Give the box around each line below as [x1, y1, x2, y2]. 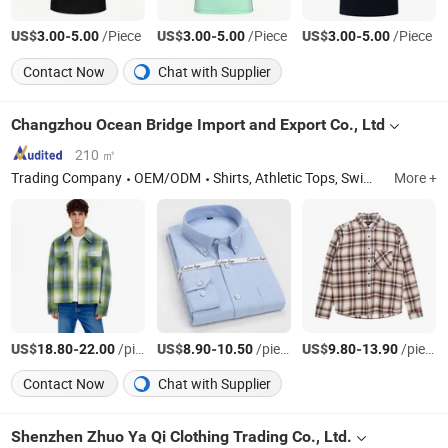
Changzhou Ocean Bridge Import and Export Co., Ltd [11, 114, 386, 134]
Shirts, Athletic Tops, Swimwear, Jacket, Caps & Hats [213, 168, 364, 187]
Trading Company [11, 168, 123, 187]
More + [393, 168, 437, 187]
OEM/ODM [134, 168, 202, 187]
